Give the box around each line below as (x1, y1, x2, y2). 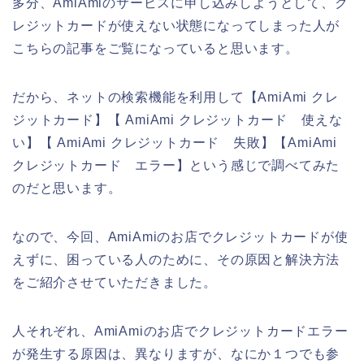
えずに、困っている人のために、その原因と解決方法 (12, 252, 340, 266)
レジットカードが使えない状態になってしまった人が (12, 18, 340, 32)
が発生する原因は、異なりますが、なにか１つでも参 (12, 346, 340, 361)
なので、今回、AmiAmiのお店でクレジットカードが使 (12, 229, 349, 244)
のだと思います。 (12, 180, 122, 195)
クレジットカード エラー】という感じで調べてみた (12, 158, 340, 172)
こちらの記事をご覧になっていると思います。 (12, 41, 299, 55)
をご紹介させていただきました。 (12, 275, 217, 289)
